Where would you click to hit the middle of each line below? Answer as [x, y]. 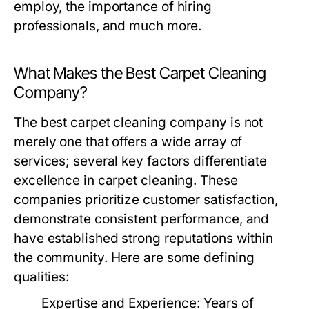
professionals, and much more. [108, 26]
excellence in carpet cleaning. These [126, 181]
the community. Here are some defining [134, 258]
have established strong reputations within [144, 239]
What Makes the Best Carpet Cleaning [140, 73]
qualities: [42, 277]
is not [245, 123]
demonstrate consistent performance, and [142, 219]
